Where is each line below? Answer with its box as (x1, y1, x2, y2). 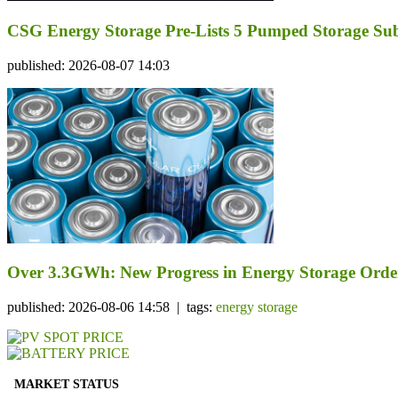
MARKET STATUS (14, 377, 119, 391)
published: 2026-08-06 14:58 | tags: (7, 298, 216, 314)
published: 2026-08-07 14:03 (7, 57, 173, 73)
